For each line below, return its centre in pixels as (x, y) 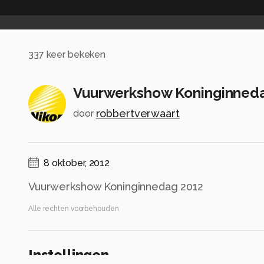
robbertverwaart (138, 114)
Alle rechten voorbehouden (74, 209)
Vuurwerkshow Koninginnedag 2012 (116, 187)
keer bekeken (75, 54)
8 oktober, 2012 (77, 163)
